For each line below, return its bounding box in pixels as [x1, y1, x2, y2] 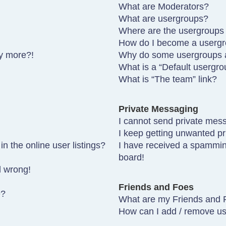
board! [119, 152, 145, 162]
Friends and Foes [119, 182, 194, 193]
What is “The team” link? [119, 74, 217, 84]
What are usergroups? [119, 13, 209, 24]
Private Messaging [119, 103, 199, 114]
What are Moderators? [119, 1, 209, 12]
